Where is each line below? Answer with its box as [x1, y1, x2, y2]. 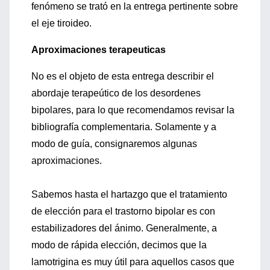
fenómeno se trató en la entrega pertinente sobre [31, 1, 238, 11]
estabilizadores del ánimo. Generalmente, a [31, 223, 217, 233]
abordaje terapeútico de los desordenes [31, 88, 201, 98]
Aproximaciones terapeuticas [31, 45, 166, 55]
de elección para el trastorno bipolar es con [31, 206, 215, 216]
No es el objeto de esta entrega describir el [31, 71, 214, 81]
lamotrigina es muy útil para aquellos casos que [31, 257, 234, 267]
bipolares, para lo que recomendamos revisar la [31, 105, 234, 115]
